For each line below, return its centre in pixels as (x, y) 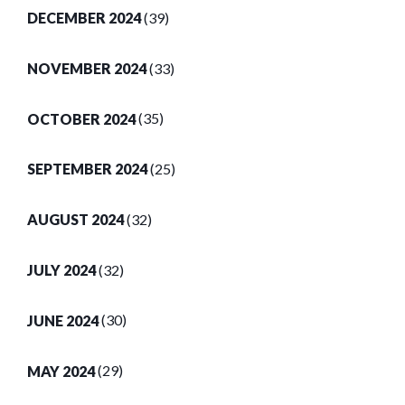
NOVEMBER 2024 (87, 68)
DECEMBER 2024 (84, 18)
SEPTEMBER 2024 (87, 169)
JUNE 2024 (63, 320)
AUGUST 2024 (75, 220)
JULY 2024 (61, 270)
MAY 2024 (61, 371)
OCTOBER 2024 (81, 118)
